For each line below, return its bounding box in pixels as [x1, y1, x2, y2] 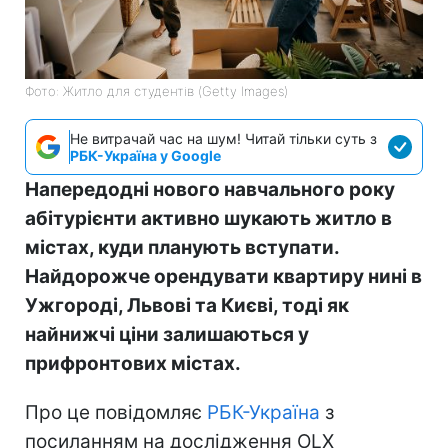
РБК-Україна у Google [70, 146, 221, 164]
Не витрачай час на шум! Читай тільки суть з [70, 129, 377, 147]
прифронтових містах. [25, 351, 241, 375]
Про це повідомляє [25, 400, 207, 424]
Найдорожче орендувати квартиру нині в [25, 264, 422, 288]
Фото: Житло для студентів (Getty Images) [25, 82, 288, 99]
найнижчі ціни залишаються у [25, 322, 309, 346]
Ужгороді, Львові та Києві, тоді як [25, 293, 349, 317]
